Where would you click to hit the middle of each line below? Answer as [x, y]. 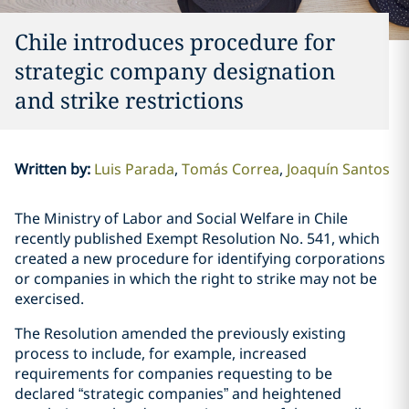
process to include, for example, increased [161, 353]
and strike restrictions [129, 100]
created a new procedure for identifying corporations [200, 258]
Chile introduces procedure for [175, 42]
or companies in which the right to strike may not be [196, 278]
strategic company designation [175, 71]
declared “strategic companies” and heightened [178, 393]
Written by [50, 169]
